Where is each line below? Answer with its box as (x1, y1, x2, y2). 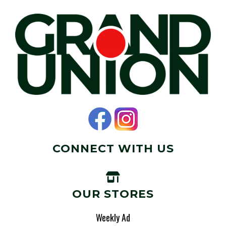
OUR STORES (72, 187, 154, 201)
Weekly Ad (96, 211, 130, 224)
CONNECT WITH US (52, 142, 174, 156)
